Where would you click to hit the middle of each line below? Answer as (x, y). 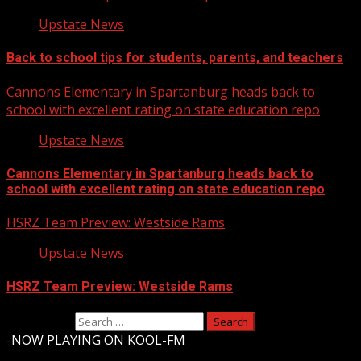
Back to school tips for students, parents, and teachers (175, 58)
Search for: (39, 320)
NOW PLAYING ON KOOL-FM (98, 340)
